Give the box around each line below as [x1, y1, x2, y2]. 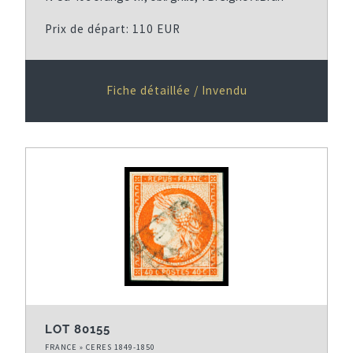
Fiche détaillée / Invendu [106, 82, 247, 98]
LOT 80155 [45, 321, 110, 336]
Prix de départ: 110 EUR [45, 20, 180, 36]
